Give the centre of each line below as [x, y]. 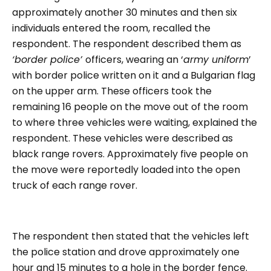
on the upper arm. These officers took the [112, 91]
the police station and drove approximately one [126, 252]
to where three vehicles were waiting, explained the [135, 122]
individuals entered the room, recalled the [111, 28]
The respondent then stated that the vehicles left [131, 236]
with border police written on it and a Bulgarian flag [134, 75]
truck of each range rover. [75, 185]
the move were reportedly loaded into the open [126, 170]
